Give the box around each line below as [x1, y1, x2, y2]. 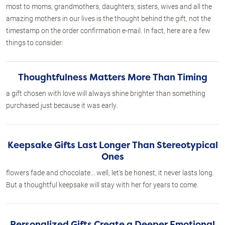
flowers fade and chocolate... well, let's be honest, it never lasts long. [6, 168, 214, 177]
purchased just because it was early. [6, 100, 118, 110]
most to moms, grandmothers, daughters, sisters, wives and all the [6, 2, 212, 11]
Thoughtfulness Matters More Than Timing [18, 71, 207, 83]
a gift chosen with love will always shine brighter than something [6, 88, 205, 98]
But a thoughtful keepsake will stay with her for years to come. [6, 180, 198, 189]
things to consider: [6, 38, 63, 47]
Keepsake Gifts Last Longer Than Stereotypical [7, 139, 218, 151]
